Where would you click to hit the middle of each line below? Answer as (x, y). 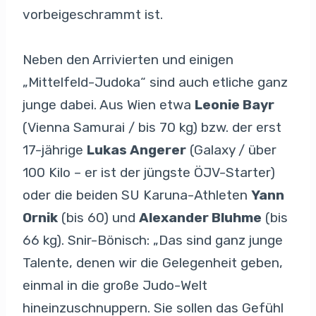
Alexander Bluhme (200, 217)
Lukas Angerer (136, 150)
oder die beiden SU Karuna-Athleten (137, 195)
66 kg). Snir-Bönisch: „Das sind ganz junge (153, 240)
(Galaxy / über (231, 150)
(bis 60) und (98, 217)
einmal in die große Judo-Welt (115, 285)
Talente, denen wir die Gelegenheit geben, (153, 262)
